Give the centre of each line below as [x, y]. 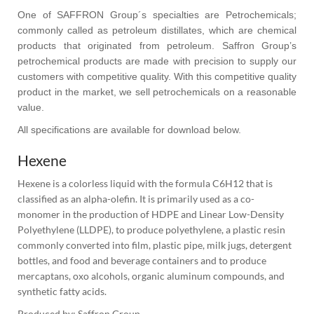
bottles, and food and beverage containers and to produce [142, 261]
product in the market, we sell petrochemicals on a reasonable [157, 92]
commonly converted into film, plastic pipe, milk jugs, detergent [155, 245]
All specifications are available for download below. [129, 130]
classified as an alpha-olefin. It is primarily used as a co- [136, 199]
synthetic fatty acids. [62, 292]
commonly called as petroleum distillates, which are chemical [157, 30]
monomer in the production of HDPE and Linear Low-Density [151, 214]
